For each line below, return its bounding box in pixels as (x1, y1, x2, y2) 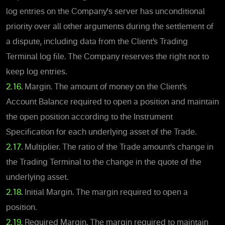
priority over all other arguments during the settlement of (6, 23, 213, 31)
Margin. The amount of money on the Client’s (23, 83, 187, 91)
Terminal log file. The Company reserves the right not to (6, 53, 209, 61)
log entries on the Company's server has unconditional (6, 8, 205, 16)
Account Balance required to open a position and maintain (6, 98, 219, 106)
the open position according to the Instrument (6, 113, 173, 122)
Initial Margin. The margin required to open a (23, 188, 188, 197)
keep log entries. (6, 68, 67, 76)
